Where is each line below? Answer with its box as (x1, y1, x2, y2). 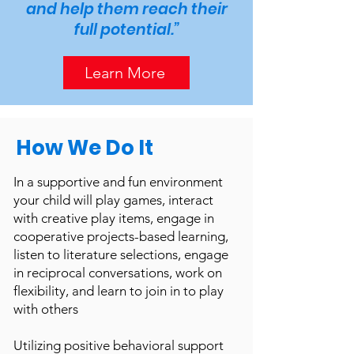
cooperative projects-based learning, (13, 228, 228, 244)
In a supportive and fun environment (13, 174, 223, 190)
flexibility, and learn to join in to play (13, 283, 224, 299)
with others (13, 301, 78, 317)
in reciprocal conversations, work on (13, 265, 222, 281)
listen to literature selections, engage (13, 247, 228, 262)
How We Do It (16, 134, 153, 162)
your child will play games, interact (13, 192, 213, 208)
